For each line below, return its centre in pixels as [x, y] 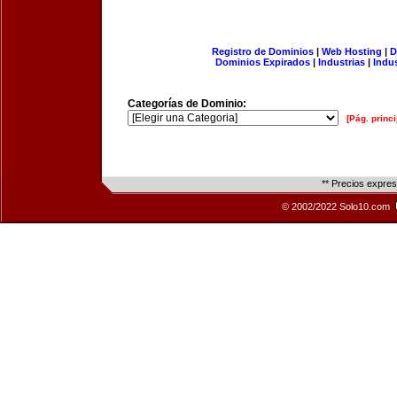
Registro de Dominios [262, 51]
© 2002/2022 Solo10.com [337, 206]
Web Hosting [351, 51]
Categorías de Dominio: [187, 104]
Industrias [342, 62]
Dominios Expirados [263, 62]
